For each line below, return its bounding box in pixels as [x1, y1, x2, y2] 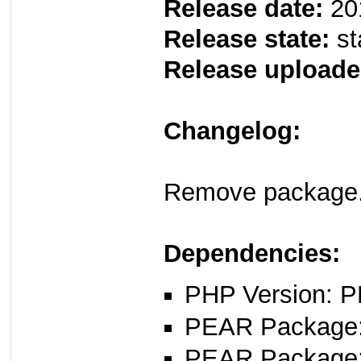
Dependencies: [164, 239, 340, 268]
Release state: [164, 25, 330, 54]
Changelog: [164, 117, 301, 146]
